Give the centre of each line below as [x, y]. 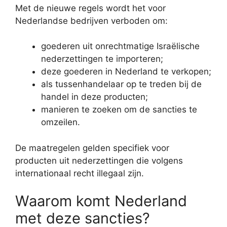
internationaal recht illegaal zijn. [80, 173]
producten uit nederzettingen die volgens [99, 160]
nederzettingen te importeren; [102, 59]
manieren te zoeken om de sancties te [119, 110]
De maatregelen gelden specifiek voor [92, 148]
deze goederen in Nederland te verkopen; [126, 72]
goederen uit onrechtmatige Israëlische [120, 46]
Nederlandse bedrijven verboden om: [91, 21]
